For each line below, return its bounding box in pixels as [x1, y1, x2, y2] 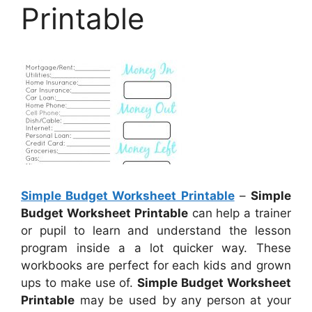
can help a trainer [187, 205, 292, 220]
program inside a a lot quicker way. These [21, 240, 291, 255]
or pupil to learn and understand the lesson [21, 223, 291, 237]
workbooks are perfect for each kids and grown [21, 258, 291, 272]
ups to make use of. [21, 275, 138, 290]
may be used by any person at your [75, 292, 291, 307]
